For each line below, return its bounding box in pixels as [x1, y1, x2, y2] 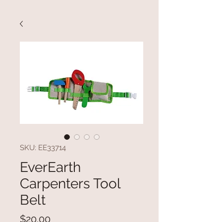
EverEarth [20, 159, 81, 175]
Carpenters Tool [20, 175, 120, 192]
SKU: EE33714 [20, 143, 66, 152]
